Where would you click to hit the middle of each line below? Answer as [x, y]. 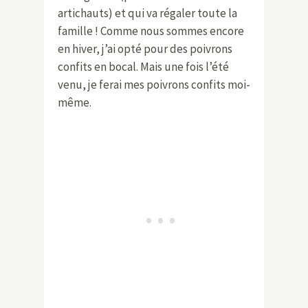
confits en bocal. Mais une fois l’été [143, 66]
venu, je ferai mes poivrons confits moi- [154, 84]
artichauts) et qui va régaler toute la [147, 13]
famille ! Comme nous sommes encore [151, 31]
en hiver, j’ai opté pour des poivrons [145, 48]
